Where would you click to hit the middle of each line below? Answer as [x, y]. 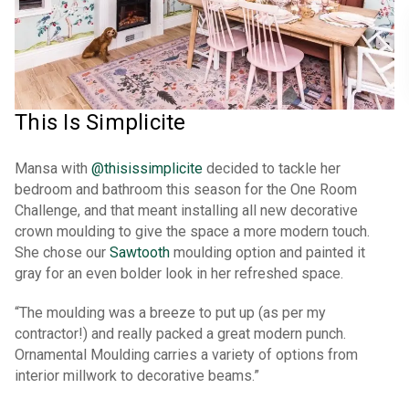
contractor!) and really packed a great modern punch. [180, 334]
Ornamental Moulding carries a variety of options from [186, 355]
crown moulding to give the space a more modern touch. [192, 232]
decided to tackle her [272, 169]
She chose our [62, 253]
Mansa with [53, 169]
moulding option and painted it [267, 253]
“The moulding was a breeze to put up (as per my [170, 313]
